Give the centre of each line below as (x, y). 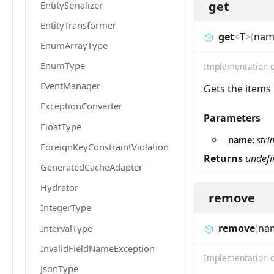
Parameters (232, 118)
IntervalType (66, 228)
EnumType (63, 66)
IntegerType (66, 208)
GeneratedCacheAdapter (91, 167)
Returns (224, 159)
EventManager (70, 86)
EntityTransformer (78, 25)
